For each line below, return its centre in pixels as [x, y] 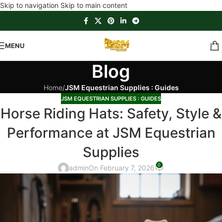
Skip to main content [94, 5]
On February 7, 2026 [122, 168]
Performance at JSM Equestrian [111, 133]
